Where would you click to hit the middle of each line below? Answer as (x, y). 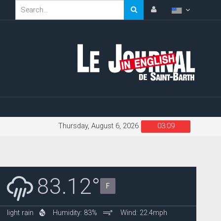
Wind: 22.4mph (144, 213)
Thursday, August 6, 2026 (98, 126)
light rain (20, 213)
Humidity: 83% (75, 213)
